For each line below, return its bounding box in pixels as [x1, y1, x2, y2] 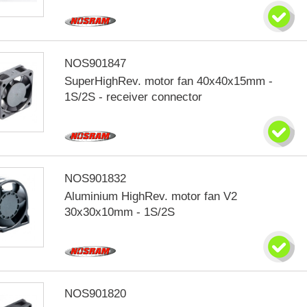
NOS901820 [64, 287, 127, 300]
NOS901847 [64, 57, 127, 70]
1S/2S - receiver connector [64, 90, 203, 103]
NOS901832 [64, 172, 127, 185]
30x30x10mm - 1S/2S [64, 206, 175, 219]
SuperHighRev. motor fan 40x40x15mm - [64, 75, 273, 88]
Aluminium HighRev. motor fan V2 [64, 190, 238, 203]
